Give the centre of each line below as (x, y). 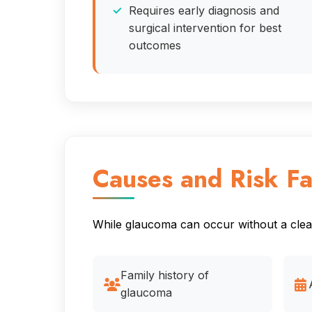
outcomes (155, 45)
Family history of (164, 275)
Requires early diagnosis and (204, 10)
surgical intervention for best (205, 28)
